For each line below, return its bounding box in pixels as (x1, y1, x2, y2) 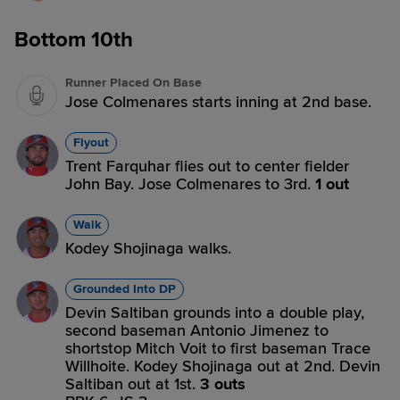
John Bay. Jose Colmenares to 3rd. (65, 174, 315, 194)
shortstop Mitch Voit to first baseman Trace (65, 338, 371, 358)
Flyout (73, 135, 109, 150)
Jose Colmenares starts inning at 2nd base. (65, 92, 371, 112)
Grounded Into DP (73, 281, 176, 296)
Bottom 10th (14, 27, 133, 53)
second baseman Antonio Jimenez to (65, 321, 329, 340)
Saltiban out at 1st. (65, 374, 200, 394)
